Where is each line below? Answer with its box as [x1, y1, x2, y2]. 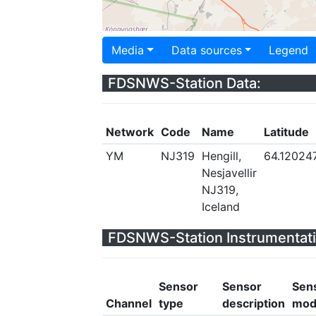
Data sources [171, 43, 242, 57]
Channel [105, 296, 152, 310]
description [221, 296, 285, 310]
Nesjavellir [201, 166, 257, 180]
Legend [269, 43, 309, 57]
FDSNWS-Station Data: [108, 75, 261, 92]
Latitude [263, 125, 309, 139]
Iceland [201, 200, 240, 214]
